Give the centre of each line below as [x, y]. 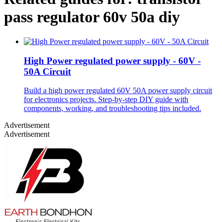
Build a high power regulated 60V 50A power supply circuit [118, 91]
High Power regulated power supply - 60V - [112, 60]
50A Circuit [47, 71]
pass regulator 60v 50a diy [92, 17]
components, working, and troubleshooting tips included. [112, 109]
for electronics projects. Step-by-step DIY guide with [106, 100]
